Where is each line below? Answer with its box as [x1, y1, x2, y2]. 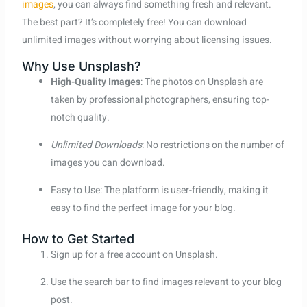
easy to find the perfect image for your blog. [50, 201, 236, 216]
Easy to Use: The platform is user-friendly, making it [50, 183, 269, 198]
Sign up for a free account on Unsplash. [50, 247, 218, 262]
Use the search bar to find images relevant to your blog [50, 275, 282, 290]
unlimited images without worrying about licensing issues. [21, 33, 272, 48]
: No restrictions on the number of [141, 138, 284, 153]
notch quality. [50, 110, 110, 125]
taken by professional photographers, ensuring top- [50, 93, 269, 108]
